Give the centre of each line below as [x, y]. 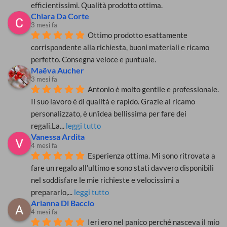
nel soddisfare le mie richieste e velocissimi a [105, 180]
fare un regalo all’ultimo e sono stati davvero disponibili [122, 167]
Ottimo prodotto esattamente [138, 35]
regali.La [45, 125]
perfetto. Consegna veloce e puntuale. [93, 59]
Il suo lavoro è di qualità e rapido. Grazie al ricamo [113, 101]
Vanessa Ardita [58, 136]
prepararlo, [49, 192]
